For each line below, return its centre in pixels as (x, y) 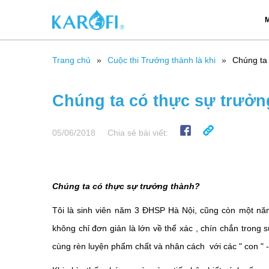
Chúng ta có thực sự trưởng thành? (126, 186)
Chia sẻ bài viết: (138, 133)
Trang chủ (71, 60)
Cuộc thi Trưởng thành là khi (162, 60)
